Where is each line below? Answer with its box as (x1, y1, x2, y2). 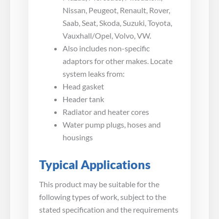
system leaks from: (63, 68, 125, 78)
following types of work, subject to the (39, 192, 166, 201)
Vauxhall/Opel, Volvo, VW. (63, 30, 151, 40)
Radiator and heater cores (63, 107, 149, 116)
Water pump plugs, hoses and (63, 119, 161, 129)
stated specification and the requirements (39, 204, 178, 214)
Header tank (63, 94, 104, 104)
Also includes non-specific (63, 43, 150, 53)
